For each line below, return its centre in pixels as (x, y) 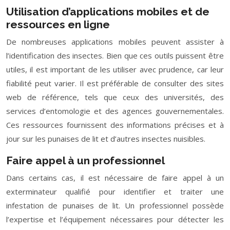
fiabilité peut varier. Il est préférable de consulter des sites (115, 83)
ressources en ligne (58, 24)
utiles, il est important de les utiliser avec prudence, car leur (115, 69)
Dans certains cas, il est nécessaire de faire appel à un (115, 178)
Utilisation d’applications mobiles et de (108, 12)
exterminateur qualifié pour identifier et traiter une (115, 191)
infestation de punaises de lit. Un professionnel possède (115, 205)
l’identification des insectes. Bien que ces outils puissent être (115, 55)
